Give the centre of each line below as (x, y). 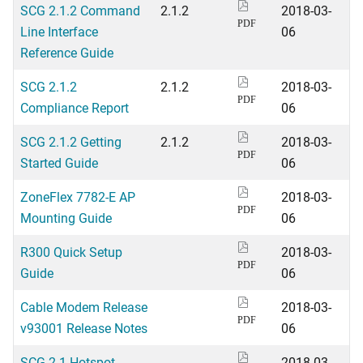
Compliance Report (75, 107)
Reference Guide (67, 52)
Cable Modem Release (84, 307)
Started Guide (59, 162)
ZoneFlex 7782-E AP (78, 196)
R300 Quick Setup (71, 252)
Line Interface (59, 31)
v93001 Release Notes (84, 328)
